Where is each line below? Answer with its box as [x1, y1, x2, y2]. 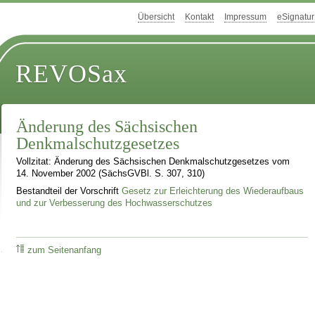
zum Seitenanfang [27, 245, 102, 255]
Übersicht [138, 12, 174, 22]
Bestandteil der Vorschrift [16, 186, 122, 196]
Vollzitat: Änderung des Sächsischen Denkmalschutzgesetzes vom [16, 157, 290, 167]
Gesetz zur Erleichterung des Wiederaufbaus [122, 186, 304, 196]
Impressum [224, 12, 266, 22]
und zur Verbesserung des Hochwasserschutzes [16, 198, 213, 208]
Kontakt [185, 12, 214, 22]
